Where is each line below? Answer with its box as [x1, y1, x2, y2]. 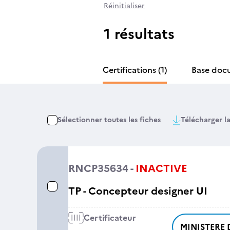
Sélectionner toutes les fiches [57, 114, 161, 125]
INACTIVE [135, 161, 187, 176]
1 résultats [104, 23, 175, 45]
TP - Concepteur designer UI [68, 183, 207, 199]
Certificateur [83, 212, 136, 224]
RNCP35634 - [68, 161, 133, 176]
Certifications [103, 64, 156, 76]
